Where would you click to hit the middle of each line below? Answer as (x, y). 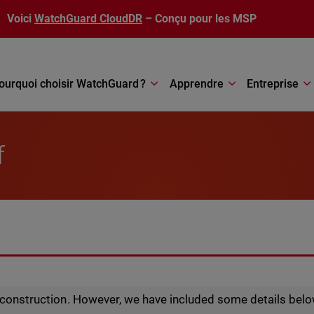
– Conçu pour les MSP (200, 19)
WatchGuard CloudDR (88, 19)
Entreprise (273, 83)
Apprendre (196, 83)
